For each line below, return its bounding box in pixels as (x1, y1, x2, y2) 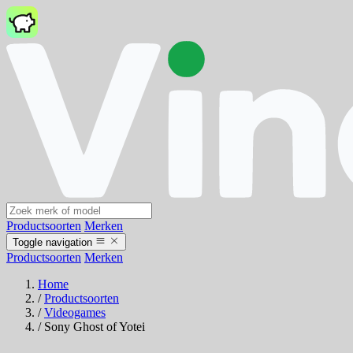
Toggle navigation (13, 236, 92, 249)
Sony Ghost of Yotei (44, 320, 145, 334)
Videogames (44, 306, 106, 320)
